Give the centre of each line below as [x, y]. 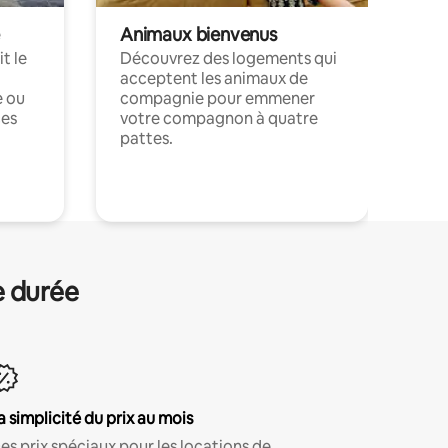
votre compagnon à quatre [219, 118]
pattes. [146, 138]
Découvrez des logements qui [228, 58]
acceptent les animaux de [214, 78]
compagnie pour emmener [217, 98]
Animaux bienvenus [198, 34]
